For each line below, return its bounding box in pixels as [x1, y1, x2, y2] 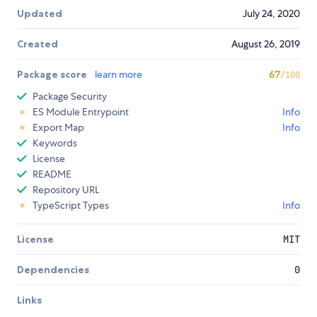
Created [17, 38, 58, 51]
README [33, 168, 71, 181]
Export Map [33, 121, 84, 134]
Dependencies [17, 263, 89, 277]
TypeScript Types [33, 199, 109, 212]
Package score [17, 68, 89, 81]
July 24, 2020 [243, 7, 300, 21]
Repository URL [33, 183, 99, 197]
